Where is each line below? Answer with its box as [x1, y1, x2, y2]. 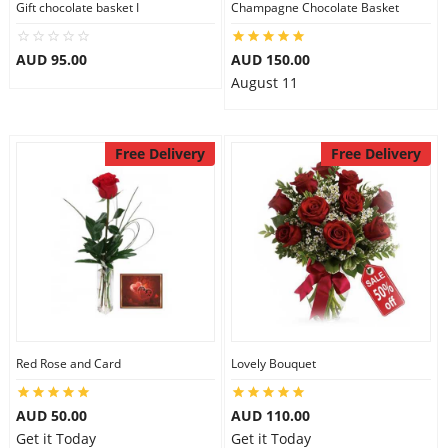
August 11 [231, 73, 298, 92]
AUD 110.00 [231, 406, 310, 425]
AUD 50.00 [15, 406, 87, 425]
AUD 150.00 [231, 50, 310, 69]
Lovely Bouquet [231, 355, 316, 372]
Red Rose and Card [15, 355, 121, 372]
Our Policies [24, 84, 107, 105]
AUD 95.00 [15, 50, 87, 69]
